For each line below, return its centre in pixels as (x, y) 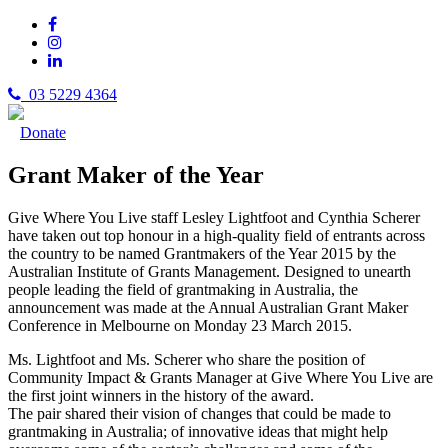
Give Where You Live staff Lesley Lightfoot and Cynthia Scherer (214, 217)
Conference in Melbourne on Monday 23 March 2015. (180, 325)
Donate (43, 132)
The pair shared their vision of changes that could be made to (199, 413)
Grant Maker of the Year (136, 174)
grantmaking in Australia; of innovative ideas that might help (198, 431)
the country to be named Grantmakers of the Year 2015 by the (202, 253)
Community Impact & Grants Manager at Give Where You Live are (220, 377)
